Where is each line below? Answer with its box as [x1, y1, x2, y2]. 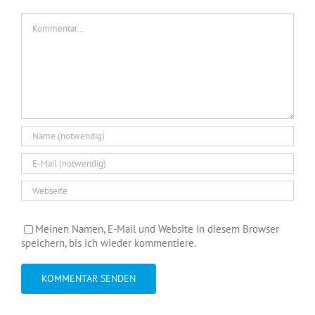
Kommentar [20, 12, 72, 26]
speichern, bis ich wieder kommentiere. [21, 236, 196, 250]
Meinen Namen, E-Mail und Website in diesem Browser [35, 221, 279, 236]
